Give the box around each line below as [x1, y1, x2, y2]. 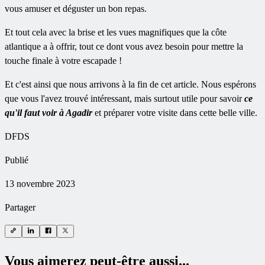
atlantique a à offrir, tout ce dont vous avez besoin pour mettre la [5, 41, 243, 51]
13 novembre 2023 [5, 178, 75, 189]
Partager [5, 202, 35, 212]
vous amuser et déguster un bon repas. [5, 3, 147, 14]
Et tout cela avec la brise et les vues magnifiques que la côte [5, 27, 227, 37]
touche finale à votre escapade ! [5, 55, 122, 66]
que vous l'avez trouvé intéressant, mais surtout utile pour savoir [5, 93, 244, 104]
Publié [5, 154, 28, 165]
